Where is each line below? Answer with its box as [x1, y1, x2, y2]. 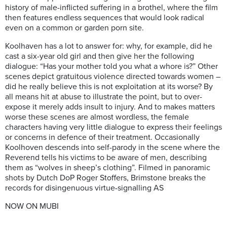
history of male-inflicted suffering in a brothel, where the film [5, 3, 218, 13]
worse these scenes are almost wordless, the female [5, 112, 189, 123]
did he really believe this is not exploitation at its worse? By [5, 82, 213, 92]
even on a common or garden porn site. [5, 23, 144, 33]
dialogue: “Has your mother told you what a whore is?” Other [5, 61, 218, 72]
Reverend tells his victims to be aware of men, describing [5, 153, 207, 163]
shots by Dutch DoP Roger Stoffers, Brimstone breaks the [5, 173, 206, 183]
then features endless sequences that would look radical [5, 13, 204, 23]
